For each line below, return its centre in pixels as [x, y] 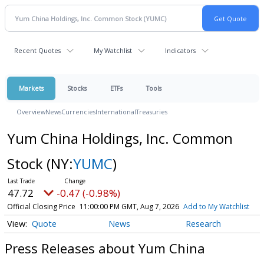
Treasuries [152, 112]
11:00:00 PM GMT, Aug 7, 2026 [129, 207]
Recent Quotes [37, 50]
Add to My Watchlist [216, 207]
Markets [31, 88]
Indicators [180, 50]
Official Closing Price [41, 207]
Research [203, 224]
